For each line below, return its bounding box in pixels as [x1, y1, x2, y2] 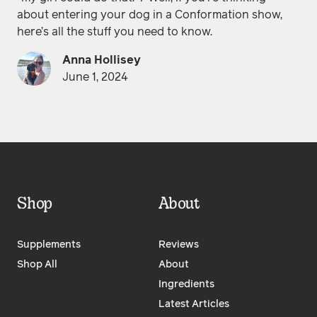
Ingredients [158, 279, 214, 289]
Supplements [17, 239, 81, 250]
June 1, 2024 [62, 71, 128, 83]
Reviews [158, 239, 199, 250]
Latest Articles [158, 299, 229, 309]
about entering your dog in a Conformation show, [17, 8, 282, 21]
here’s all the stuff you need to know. [17, 25, 212, 38]
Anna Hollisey [62, 54, 141, 66]
